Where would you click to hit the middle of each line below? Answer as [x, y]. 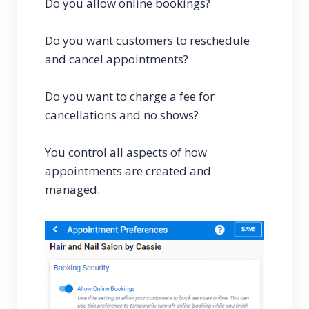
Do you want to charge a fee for [130, 96]
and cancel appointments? [117, 59]
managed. [74, 189]
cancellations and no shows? [122, 115]
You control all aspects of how [126, 152]
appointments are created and [128, 171]
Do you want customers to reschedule [147, 40]
